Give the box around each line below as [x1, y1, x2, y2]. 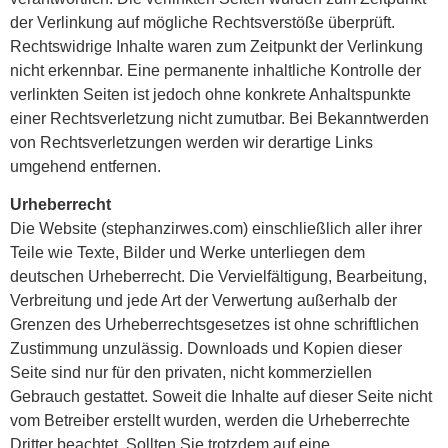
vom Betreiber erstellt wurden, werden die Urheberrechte [10, 412, 410, 430]
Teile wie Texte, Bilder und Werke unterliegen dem [10, 244, 365, 262]
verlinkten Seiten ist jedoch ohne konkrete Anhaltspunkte [10, 85, 411, 103]
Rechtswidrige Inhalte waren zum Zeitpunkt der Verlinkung [10, 37, 423, 55]
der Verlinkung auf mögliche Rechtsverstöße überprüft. [10, 13, 395, 31]
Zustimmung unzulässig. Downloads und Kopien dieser [10, 340, 402, 358]
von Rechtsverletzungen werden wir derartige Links [10, 133, 373, 151]
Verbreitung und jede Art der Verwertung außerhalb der [10, 292, 397, 310]
